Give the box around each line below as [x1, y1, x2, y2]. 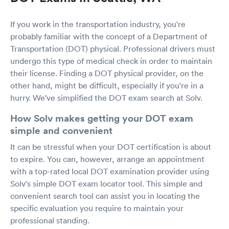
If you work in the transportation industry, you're [10, 19, 186, 29]
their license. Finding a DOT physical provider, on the [10, 68, 203, 78]
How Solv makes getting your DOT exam [10, 111, 193, 125]
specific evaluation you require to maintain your [10, 203, 184, 213]
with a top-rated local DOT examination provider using [10, 166, 209, 176]
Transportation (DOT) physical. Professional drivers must [10, 43, 215, 54]
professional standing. [10, 215, 89, 225]
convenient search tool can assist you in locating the [10, 191, 200, 201]
